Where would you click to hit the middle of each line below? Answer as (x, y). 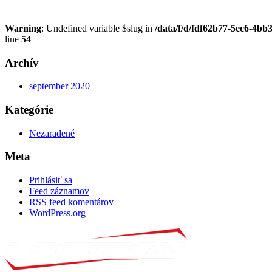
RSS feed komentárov (71, 202)
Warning (23, 28)
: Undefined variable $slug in (98, 28)
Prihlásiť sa (51, 180)
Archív (22, 63)
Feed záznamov (59, 191)
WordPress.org (57, 213)
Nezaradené (52, 133)
